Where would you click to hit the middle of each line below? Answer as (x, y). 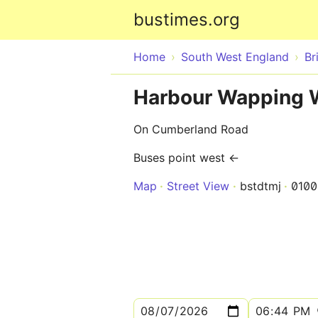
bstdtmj (261, 186)
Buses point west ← (186, 158)
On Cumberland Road (191, 129)
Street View (198, 186)
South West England (235, 57)
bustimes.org (187, 20)
